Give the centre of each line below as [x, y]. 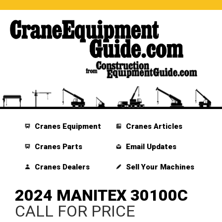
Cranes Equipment [67, 127]
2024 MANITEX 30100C [101, 195]
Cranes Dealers [61, 167]
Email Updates [150, 147]
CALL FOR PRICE [75, 211]
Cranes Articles [153, 127]
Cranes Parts [58, 147]
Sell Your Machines [159, 167]
